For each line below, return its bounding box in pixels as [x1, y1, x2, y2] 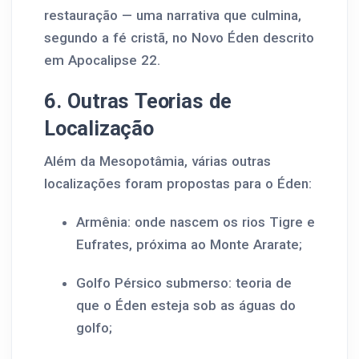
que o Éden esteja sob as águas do [76, 297, 296, 313]
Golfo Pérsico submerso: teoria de [76, 275, 292, 291]
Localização [44, 116, 154, 140]
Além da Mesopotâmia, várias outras [44, 153, 271, 169]
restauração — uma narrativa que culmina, [44, 7, 301, 23]
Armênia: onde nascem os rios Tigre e [76, 214, 315, 230]
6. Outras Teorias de [44, 89, 232, 113]
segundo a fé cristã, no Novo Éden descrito [44, 30, 314, 46]
